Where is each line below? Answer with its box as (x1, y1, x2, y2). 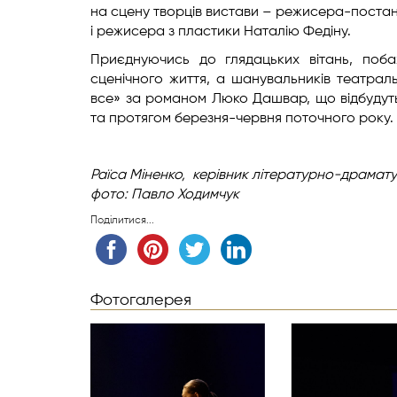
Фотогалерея (90, 292, 191, 308)
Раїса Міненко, (90, 168, 192, 183)
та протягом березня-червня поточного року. (90, 112, 393, 126)
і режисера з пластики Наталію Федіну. (90, 25, 351, 39)
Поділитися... (90, 215, 154, 226)
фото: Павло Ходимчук (90, 188, 239, 202)
